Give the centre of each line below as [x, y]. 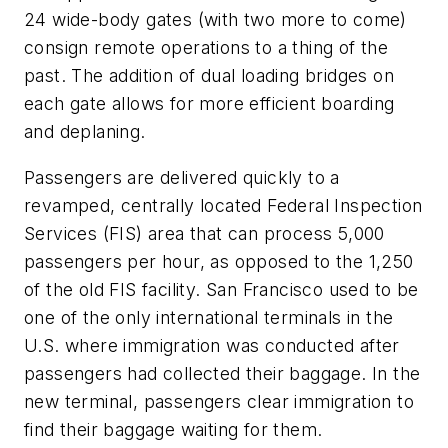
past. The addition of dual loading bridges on [209, 76]
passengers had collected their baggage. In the [222, 373]
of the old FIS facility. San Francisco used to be [221, 289]
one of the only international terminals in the [209, 317]
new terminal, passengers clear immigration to [219, 401]
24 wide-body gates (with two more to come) [215, 20]
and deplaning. [85, 132]
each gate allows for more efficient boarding [209, 104]
